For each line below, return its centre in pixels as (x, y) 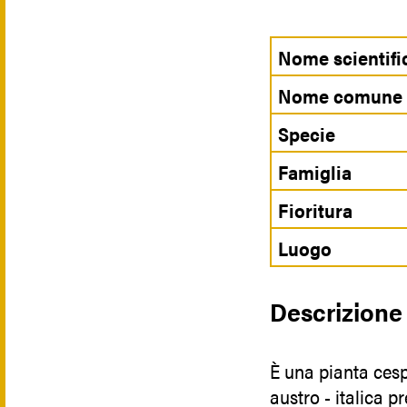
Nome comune (340, 95)
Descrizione (336, 311)
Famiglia (315, 171)
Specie (307, 133)
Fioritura (315, 209)
